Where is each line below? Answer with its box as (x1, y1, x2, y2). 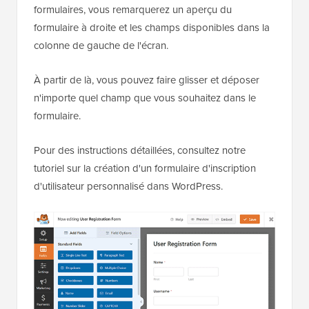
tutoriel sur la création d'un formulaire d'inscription (34, 160, 256, 176)
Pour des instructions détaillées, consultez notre (34, 142, 246, 158)
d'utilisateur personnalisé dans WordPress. (34, 178, 223, 194)
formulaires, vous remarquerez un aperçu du (34, 1, 232, 17)
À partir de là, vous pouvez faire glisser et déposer (34, 72, 259, 88)
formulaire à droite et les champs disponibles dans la (34, 19, 270, 35)
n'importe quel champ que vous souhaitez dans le (34, 90, 256, 106)
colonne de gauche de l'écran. (34, 37, 168, 53)
